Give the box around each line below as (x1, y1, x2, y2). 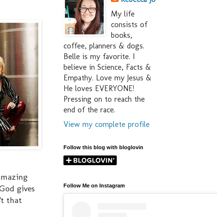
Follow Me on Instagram (63, 183, 125, 189)
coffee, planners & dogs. (63, 41, 144, 51)
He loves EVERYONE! (63, 84, 134, 93)
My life (111, 9, 135, 19)
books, (111, 31, 132, 40)
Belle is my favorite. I (63, 52, 135, 62)
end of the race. (63, 105, 115, 115)
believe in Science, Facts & (63, 62, 151, 72)
